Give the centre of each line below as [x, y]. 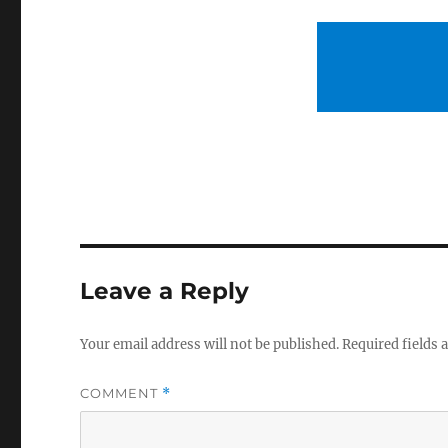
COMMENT [121, 393]
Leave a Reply [165, 291]
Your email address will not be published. [210, 344]
